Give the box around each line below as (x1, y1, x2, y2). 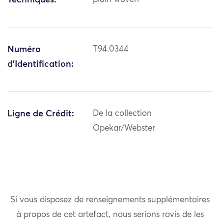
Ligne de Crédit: (7, 110, 74, 119)
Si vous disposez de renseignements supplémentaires (10, 195, 210, 204)
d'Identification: (7, 60, 74, 69)
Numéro (7, 45, 41, 55)
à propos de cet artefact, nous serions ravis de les (16, 210, 204, 219)
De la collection (93, 110, 152, 118)
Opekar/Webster (93, 124, 156, 133)
